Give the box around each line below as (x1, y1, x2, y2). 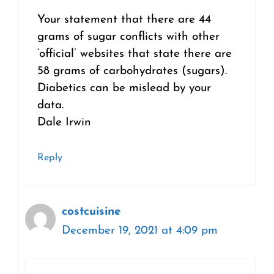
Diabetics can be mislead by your (37, 83, 211, 95)
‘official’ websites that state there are (37, 48, 232, 61)
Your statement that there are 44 (37, 14, 211, 26)
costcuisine (62, 206, 121, 218)
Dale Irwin (37, 117, 91, 129)
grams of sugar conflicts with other (37, 31, 220, 43)
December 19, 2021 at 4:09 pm (62, 224, 218, 237)
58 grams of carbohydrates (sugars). (37, 65, 227, 78)
